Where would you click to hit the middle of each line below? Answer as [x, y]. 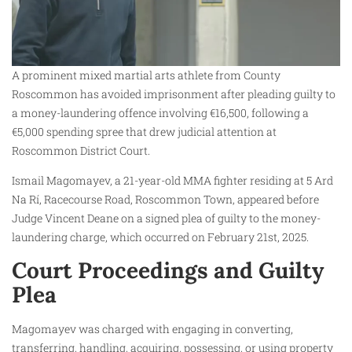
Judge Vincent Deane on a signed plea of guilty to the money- [166, 218]
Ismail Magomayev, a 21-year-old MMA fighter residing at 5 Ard [172, 181]
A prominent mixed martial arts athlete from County [146, 75]
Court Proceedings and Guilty [168, 270]
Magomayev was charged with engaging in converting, [152, 328]
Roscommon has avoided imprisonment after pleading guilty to [174, 93]
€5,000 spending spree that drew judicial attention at [144, 131]
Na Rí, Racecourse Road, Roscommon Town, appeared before [165, 200]
